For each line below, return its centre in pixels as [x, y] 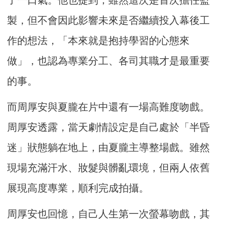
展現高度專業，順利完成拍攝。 [78, 188]
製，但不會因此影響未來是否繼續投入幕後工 [109, 21]
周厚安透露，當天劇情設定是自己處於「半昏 [109, 127]
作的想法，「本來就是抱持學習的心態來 [99, 41]
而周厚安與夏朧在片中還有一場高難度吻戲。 [109, 107]
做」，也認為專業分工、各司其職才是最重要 [109, 61]
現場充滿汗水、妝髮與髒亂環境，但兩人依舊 [109, 168]
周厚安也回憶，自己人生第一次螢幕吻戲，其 [109, 214]
